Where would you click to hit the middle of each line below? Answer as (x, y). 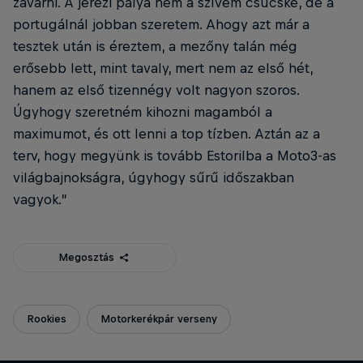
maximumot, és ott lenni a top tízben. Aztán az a (167, 133)
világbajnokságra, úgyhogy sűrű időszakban (154, 177)
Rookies (47, 318)
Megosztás (87, 257)
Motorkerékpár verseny (159, 318)
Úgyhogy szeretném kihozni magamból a (143, 111)
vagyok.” (40, 199)
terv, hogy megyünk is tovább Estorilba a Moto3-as (175, 155)
